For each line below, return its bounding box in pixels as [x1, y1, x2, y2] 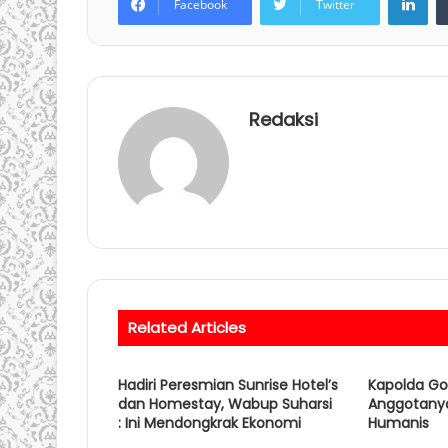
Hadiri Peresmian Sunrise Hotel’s [118, 375, 338, 396]
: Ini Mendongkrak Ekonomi [118, 413, 301, 434]
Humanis [367, 413, 429, 434]
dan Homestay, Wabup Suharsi [118, 394, 332, 415]
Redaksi [249, 107, 318, 133]
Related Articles [128, 317, 246, 339]
